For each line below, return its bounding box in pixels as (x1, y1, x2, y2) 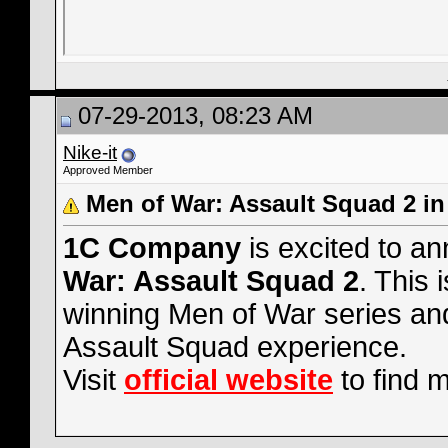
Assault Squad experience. (63, 331, 407, 364)
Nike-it (63, 142, 117, 163)
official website (124, 364, 333, 397)
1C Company (63, 232, 241, 265)
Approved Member (63, 164, 153, 176)
